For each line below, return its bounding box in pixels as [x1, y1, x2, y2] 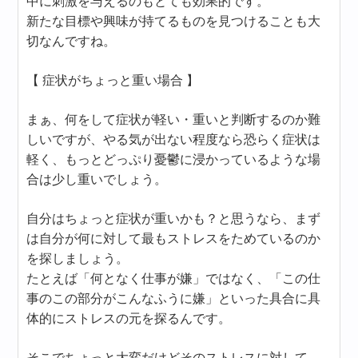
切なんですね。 [26, 34, 117, 48]
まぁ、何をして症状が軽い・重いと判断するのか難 [26, 113, 321, 126]
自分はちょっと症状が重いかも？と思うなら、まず [26, 212, 321, 225]
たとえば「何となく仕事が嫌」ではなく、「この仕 [26, 272, 321, 285]
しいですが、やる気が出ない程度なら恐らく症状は [26, 133, 321, 146]
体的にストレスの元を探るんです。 [26, 312, 232, 325]
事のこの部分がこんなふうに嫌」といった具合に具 [26, 292, 321, 305]
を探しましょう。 [26, 252, 129, 265]
